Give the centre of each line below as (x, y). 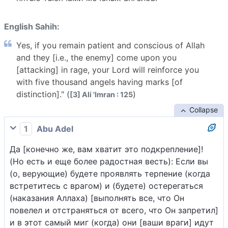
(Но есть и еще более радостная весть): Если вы (109, 162)
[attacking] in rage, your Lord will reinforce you (108, 70)
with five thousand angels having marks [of (99, 82)
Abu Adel (54, 129)
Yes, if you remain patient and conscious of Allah (110, 46)
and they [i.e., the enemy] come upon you (96, 58)
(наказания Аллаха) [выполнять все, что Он (97, 198)
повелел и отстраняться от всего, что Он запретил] (114, 210)
